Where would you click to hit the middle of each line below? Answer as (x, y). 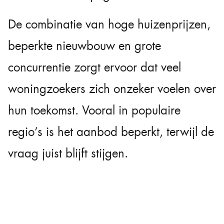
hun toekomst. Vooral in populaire (94, 111)
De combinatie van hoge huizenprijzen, (109, 25)
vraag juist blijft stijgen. (68, 154)
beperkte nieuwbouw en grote (84, 46)
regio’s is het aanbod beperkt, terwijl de (111, 132)
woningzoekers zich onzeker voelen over (112, 89)
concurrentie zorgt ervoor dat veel (94, 68)
